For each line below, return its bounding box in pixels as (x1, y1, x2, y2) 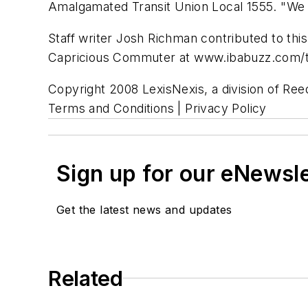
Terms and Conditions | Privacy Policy (48, 100, 267, 115)
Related (48, 265, 123, 291)
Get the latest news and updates (56, 202, 232, 217)
